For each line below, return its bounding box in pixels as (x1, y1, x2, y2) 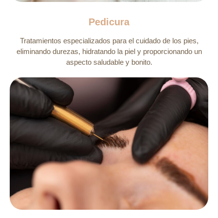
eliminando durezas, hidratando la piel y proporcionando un (16, 47, 202, 55)
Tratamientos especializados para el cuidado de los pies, (19, 36, 199, 45)
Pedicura (89, 16, 129, 27)
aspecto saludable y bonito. (66, 57, 152, 66)
